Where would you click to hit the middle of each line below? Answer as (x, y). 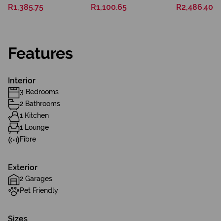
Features (40, 53)
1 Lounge (34, 127)
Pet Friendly (39, 190)
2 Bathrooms (40, 104)
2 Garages (36, 179)
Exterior (23, 167)
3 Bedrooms (39, 92)
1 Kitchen (34, 115)
